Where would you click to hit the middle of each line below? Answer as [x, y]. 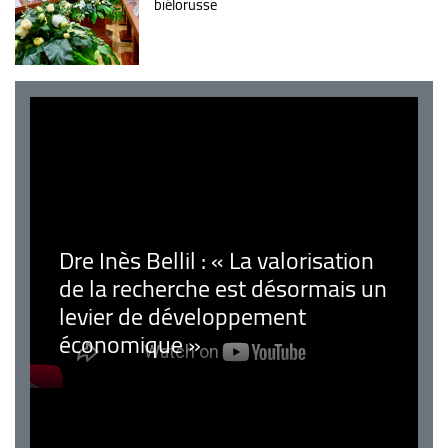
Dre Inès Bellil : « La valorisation [216, 261]
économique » [129, 345]
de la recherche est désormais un [222, 289]
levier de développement [182, 317]
